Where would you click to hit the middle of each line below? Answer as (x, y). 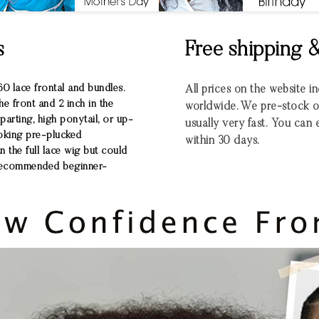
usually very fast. (228, 124)
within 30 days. (223, 141)
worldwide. (213, 107)
